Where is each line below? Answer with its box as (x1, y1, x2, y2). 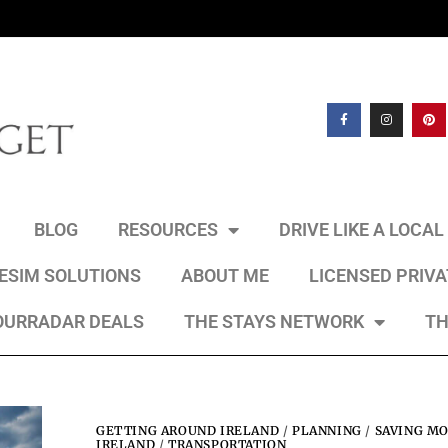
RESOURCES (118, 219, 218, 240)
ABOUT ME (181, 265, 269, 286)
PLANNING (292, 422, 362, 438)
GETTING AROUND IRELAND (96, 422, 280, 438)
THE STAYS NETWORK (184, 311, 364, 332)
